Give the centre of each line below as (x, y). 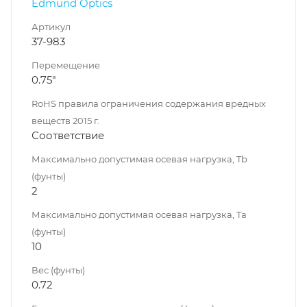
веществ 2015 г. (65, 120)
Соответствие (68, 135)
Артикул (51, 26)
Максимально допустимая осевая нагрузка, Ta (139, 214)
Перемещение (66, 65)
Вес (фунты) (58, 270)
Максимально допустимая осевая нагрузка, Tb (139, 159)
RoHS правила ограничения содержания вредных (149, 103)
